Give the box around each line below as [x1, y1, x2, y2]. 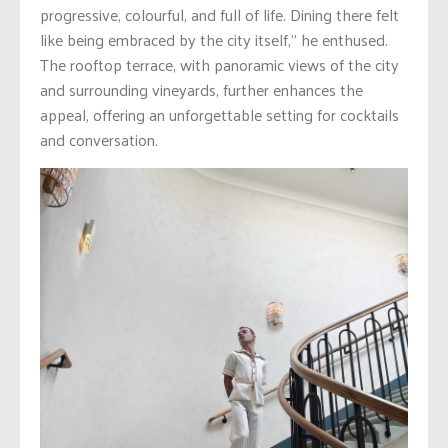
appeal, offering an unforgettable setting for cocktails [40, 100, 399, 130]
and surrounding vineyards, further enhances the [40, 75, 363, 105]
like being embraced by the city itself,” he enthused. [40, 25, 388, 55]
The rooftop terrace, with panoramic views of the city [40, 50, 399, 80]
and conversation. [40, 125, 158, 155]
